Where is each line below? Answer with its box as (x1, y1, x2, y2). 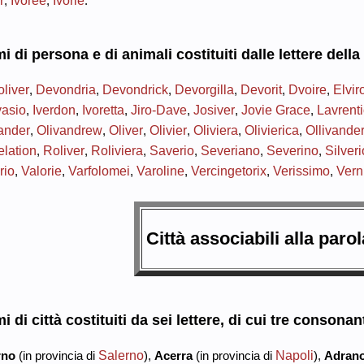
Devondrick (102, 81, 168, 97)
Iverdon (32, 102, 76, 117)
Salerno (97, 347, 144, 362)
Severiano (200, 142, 260, 158)
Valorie (20, 162, 62, 178)
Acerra (154, 348, 193, 362)
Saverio (149, 142, 194, 158)
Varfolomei (67, 162, 130, 178)
